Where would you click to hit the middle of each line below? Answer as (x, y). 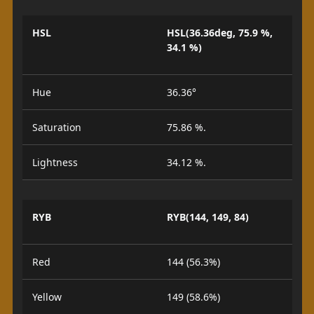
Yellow (47, 297)
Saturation (56, 127)
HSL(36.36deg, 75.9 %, (220, 33)
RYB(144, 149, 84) (208, 217)
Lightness (55, 162)
